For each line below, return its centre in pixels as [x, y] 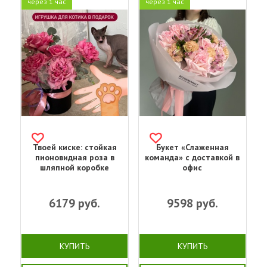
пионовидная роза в [74, 157]
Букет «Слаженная [192, 147]
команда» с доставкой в [193, 157]
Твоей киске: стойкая [74, 147]
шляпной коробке [75, 167]
